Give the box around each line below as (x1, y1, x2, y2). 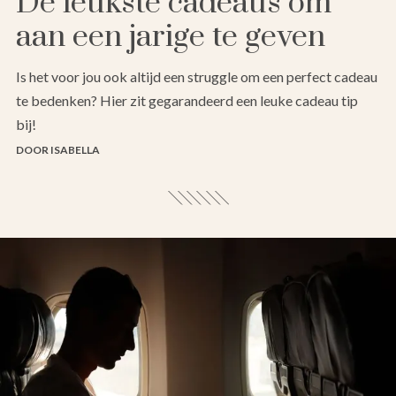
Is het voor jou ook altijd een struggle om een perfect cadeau (16, 68, 377, 86)
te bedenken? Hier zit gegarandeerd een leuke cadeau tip (16, 92, 358, 110)
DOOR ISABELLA (16, 143, 100, 157)
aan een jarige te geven (16, 18, 325, 57)
